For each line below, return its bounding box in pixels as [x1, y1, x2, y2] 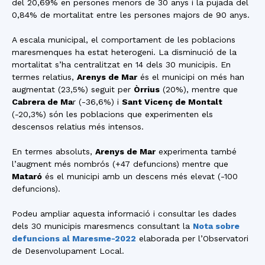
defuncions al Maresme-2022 [12, 234, 136, 243]
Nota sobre [193, 221, 240, 231]
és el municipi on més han [137, 72, 244, 82]
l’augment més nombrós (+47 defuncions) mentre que [12, 159, 228, 169]
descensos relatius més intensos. [12, 122, 144, 131]
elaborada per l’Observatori [136, 234, 248, 243]
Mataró [12, 172, 42, 181]
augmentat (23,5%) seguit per [12, 85, 134, 94]
